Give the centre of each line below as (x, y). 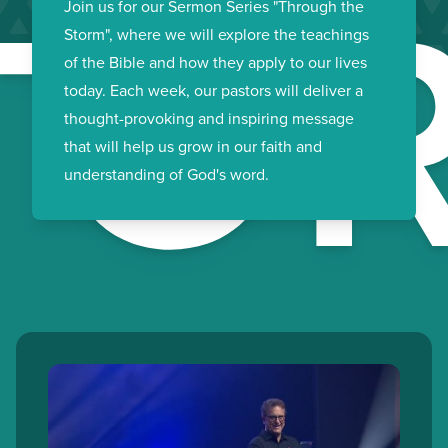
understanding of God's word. (166, 174)
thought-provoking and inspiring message (209, 118)
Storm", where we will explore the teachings (216, 34)
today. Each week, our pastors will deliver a (213, 90)
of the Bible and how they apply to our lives (215, 62)
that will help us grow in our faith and (193, 146)
